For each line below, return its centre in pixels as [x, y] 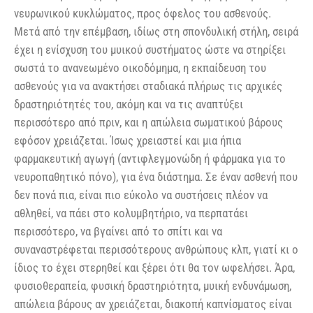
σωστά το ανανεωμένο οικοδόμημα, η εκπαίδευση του [140, 68]
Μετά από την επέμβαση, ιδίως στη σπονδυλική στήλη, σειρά [156, 32]
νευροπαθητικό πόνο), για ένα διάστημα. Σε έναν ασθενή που [156, 177]
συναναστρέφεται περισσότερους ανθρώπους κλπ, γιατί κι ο [156, 250]
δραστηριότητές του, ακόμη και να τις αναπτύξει [129, 104]
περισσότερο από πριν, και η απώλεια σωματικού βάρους [148, 123]
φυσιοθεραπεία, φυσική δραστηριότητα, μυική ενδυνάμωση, [153, 286]
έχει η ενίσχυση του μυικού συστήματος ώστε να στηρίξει [150, 50]
